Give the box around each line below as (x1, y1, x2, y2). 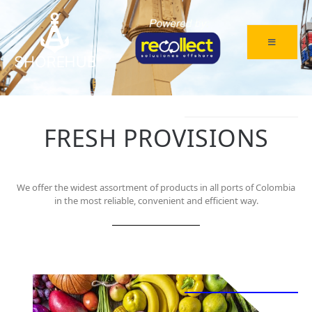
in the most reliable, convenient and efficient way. (54, 194, 258, 208)
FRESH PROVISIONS (43, 122, 269, 155)
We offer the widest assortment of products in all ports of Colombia (17, 181, 295, 194)
